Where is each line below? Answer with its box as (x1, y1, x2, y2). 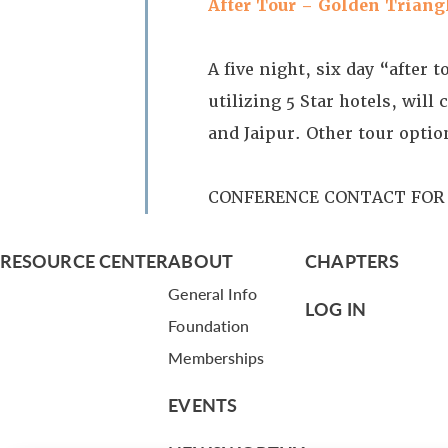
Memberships (168, 346, 265, 369)
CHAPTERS (305, 248, 399, 273)
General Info (168, 282, 258, 305)
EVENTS (168, 392, 237, 417)
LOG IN (305, 296, 366, 321)
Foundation (168, 314, 250, 337)
